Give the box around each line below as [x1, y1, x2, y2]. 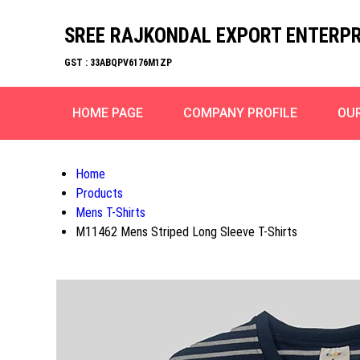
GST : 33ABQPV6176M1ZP [64, 57, 172, 68]
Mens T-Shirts [76, 205, 145, 220]
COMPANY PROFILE [183, 105, 297, 121]
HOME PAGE [72, 105, 143, 121]
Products [76, 186, 123, 201]
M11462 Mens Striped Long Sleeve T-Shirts [76, 224, 297, 239]
